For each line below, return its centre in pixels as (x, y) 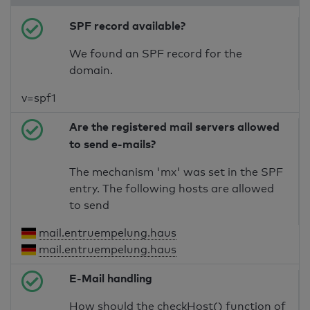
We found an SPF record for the (156, 54)
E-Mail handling (111, 279)
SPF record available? (128, 26)
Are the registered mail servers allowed (175, 127)
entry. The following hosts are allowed (172, 189)
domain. (91, 71)
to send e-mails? (113, 144)
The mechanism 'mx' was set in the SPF (176, 172)
